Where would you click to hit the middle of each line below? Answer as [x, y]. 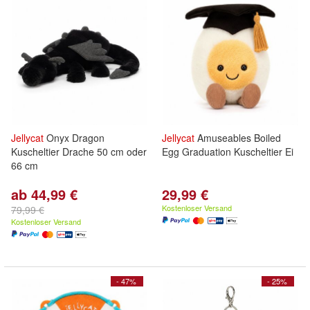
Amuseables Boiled [238, 138]
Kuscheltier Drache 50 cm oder [79, 152]
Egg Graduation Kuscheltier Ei [228, 152]
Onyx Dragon [74, 138]
